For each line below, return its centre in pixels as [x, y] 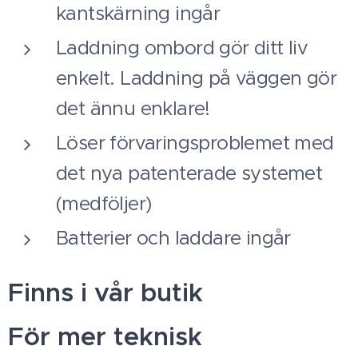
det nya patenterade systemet [189, 173]
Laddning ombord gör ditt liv [182, 48]
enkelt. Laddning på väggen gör [196, 78]
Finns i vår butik [105, 292]
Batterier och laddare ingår [176, 238]
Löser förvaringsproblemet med [195, 143]
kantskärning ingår [138, 14]
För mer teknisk [105, 336]
